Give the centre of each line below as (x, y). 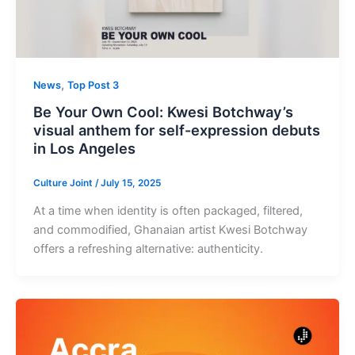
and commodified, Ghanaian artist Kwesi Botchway (170, 230)
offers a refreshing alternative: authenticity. (148, 249)
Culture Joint (64, 183)
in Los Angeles (84, 149)
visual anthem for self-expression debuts (176, 130)
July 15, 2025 (130, 183)
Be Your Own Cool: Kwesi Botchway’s (163, 112)
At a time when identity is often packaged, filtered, (168, 211)
